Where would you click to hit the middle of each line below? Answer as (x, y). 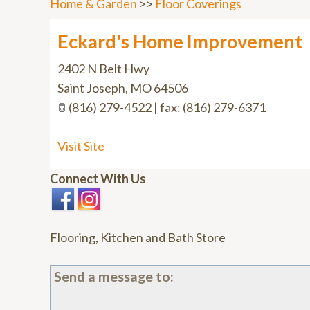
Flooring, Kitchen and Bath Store (138, 237)
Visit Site (81, 146)
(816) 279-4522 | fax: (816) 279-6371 (166, 107)
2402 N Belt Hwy (103, 69)
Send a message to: (114, 276)
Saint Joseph (91, 88)
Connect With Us (98, 179)
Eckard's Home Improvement (180, 41)
